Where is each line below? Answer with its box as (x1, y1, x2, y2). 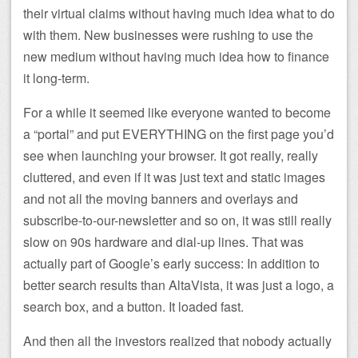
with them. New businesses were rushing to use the (23, 26, 313, 45)
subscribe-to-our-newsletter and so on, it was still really (23, 211, 332, 230)
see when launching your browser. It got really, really (23, 146, 318, 165)
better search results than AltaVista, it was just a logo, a (23, 276, 334, 295)
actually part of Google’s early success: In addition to (23, 254, 320, 273)
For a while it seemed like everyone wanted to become (23, 103, 331, 122)
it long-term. (23, 69, 89, 88)
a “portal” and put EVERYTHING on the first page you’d (23, 125, 334, 144)
